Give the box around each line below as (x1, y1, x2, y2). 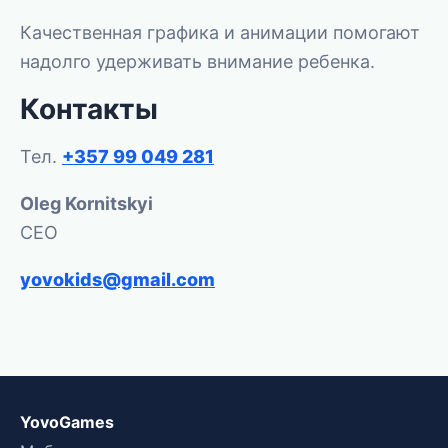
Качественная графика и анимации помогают (20, 22, 420, 43)
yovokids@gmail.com (20, 269, 215, 290)
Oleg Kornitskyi (20, 193, 153, 214)
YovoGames (20, 412, 114, 432)
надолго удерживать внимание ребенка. (20, 51, 375, 72)
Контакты (20, 92, 158, 126)
